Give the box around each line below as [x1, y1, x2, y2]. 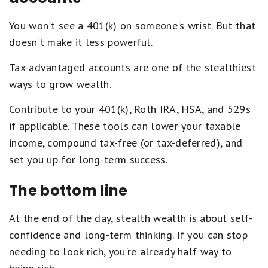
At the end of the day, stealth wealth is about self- [9, 211, 253, 226]
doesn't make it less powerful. [9, 35, 153, 50]
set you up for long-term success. [9, 153, 167, 167]
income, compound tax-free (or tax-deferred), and [9, 136, 243, 150]
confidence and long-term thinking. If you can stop [9, 228, 248, 242]
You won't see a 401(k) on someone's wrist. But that [9, 19, 256, 33]
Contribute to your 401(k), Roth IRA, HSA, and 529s [9, 102, 251, 117]
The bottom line [9, 181, 128, 201]
